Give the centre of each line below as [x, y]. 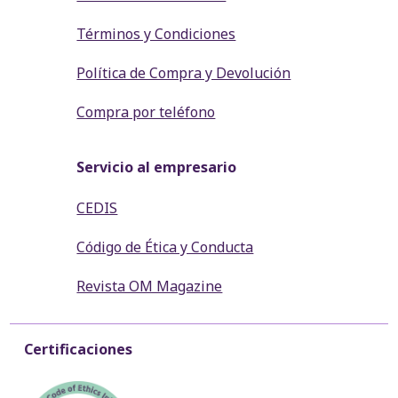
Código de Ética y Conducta [165, 247]
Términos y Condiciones [156, 33]
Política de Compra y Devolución [184, 72]
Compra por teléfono [146, 111]
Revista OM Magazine [150, 286]
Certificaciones [79, 349]
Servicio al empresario [157, 167]
